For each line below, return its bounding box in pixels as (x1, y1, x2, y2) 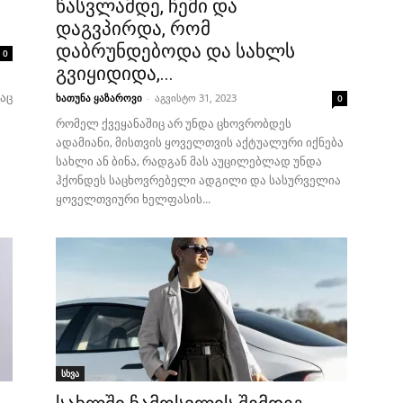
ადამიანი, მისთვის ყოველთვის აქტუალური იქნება (56, 134, 344, 150)
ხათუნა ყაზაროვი (56, 91, 142, 104)
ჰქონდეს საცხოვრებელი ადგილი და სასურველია (56, 172, 341, 188)
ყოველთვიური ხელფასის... (56, 191, 210, 207)
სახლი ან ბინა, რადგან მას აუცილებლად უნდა (56, 153, 322, 169)
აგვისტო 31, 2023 (155, 91, 237, 104)
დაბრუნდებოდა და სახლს (56, 40, 295, 62)
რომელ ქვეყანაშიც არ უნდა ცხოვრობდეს (56, 115, 291, 131)
